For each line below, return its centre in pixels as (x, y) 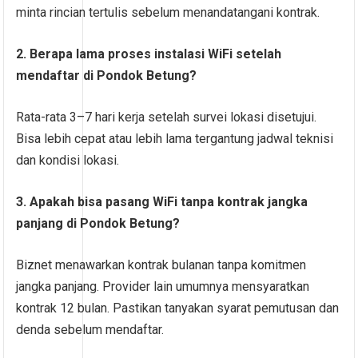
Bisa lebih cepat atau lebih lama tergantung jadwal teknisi (175, 139)
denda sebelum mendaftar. (90, 330)
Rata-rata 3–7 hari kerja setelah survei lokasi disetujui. (167, 117)
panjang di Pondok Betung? (98, 224)
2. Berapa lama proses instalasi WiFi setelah (149, 54)
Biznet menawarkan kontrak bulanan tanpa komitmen (161, 265)
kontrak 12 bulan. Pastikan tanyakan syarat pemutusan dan (178, 308)
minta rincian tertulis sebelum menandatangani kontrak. (168, 13)
